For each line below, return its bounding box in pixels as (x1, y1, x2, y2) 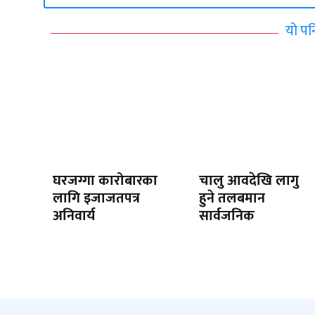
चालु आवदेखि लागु (198, 169, 299, 193)
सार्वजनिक (198, 204, 255, 229)
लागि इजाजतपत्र (52, 186, 140, 211)
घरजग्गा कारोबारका (52, 169, 157, 193)
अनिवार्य (52, 204, 95, 229)
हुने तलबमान (198, 186, 265, 211)
